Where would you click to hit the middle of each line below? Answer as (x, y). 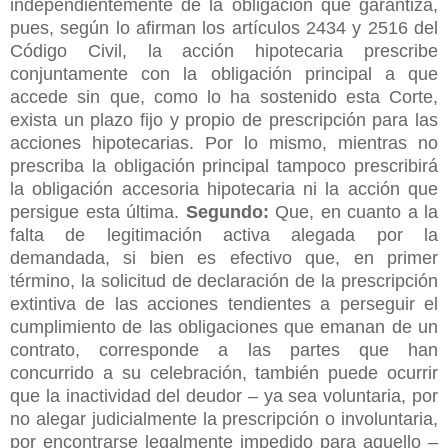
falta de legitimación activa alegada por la (224, 234)
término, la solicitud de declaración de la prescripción (224, 280)
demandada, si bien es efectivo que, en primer (224, 257)
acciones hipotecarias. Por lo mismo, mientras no (224, 142)
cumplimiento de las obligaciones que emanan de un (224, 326)
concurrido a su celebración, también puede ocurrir (224, 372)
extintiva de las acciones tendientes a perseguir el (224, 303)
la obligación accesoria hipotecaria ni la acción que (224, 188)
